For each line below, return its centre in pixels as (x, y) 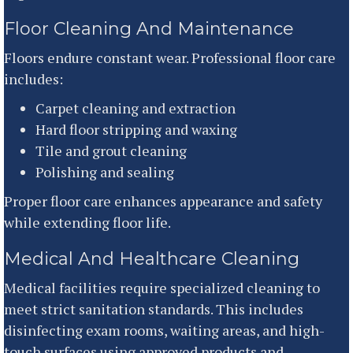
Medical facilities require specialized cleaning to (162, 287)
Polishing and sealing (105, 171)
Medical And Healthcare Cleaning (152, 258)
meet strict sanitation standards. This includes (154, 308)
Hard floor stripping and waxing (136, 129)
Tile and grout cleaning (111, 150)
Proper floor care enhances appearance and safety (163, 201)
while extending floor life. (87, 222)
